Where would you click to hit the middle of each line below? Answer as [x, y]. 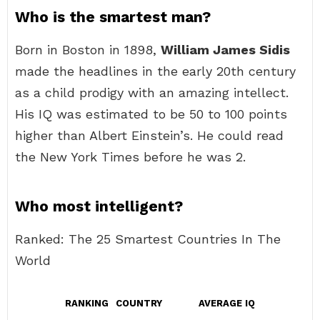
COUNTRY [139, 303]
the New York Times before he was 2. [130, 157]
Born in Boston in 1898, [88, 50]
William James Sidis [225, 50]
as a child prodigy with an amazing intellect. [152, 92]
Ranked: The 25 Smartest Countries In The [148, 239]
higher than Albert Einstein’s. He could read [149, 135]
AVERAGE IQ [227, 303]
